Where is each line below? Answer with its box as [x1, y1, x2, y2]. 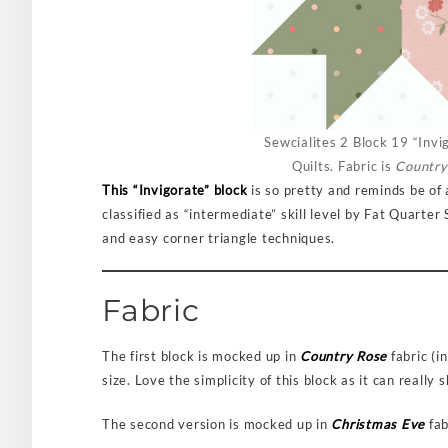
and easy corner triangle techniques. [102, 230, 335, 246]
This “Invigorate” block [102, 182, 248, 198]
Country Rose [300, 348, 387, 364]
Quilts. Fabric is [291, 158, 396, 174]
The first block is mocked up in [102, 348, 300, 364]
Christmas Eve [331, 416, 425, 432]
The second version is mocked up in [102, 416, 332, 432]
